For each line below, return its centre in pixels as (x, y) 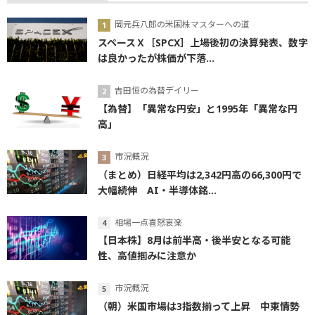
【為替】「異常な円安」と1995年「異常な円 (198, 108)
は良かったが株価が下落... (156, 58)
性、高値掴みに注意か (147, 256)
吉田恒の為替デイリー (157, 90)
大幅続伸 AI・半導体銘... (157, 190)
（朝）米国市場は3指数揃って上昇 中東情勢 (199, 307)
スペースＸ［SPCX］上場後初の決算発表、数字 (203, 42)
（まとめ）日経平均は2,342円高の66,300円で (200, 174)
